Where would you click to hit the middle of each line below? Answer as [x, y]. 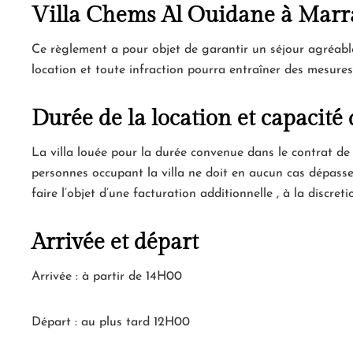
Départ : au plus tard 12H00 [111, 322]
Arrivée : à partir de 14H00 [107, 276]
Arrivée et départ [115, 242]
